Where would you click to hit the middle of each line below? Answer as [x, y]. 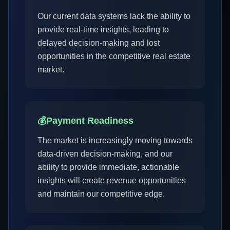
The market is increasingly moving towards [115, 140]
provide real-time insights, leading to [103, 30]
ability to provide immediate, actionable [108, 167]
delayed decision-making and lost [99, 43]
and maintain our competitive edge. [101, 194]
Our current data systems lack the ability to [114, 16]
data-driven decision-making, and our [105, 154]
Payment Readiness [90, 121]
